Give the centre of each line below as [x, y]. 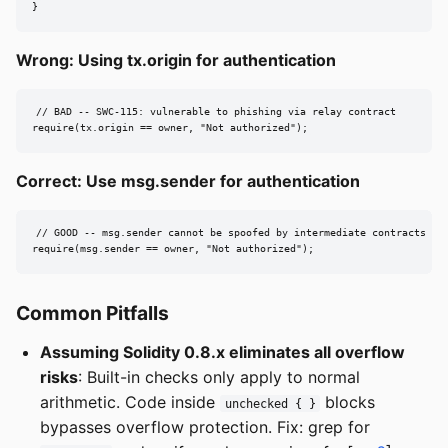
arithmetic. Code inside [130, 401]
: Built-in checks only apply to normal [219, 376]
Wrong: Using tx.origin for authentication [176, 59]
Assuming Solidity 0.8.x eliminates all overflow [222, 351]
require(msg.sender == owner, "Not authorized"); [173, 249]
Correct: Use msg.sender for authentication [188, 180]
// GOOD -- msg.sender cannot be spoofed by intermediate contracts [230, 233]
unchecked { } [270, 403]
